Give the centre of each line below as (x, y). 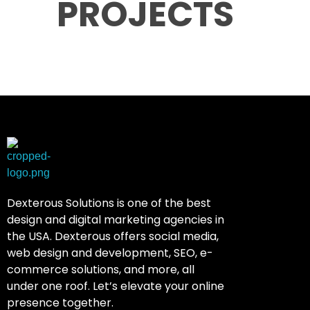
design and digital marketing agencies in (116, 220)
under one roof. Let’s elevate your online (116, 286)
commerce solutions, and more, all (101, 270)
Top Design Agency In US (16, 187)
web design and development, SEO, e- (110, 253)
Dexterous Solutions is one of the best (109, 203)
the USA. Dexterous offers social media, (113, 236)
